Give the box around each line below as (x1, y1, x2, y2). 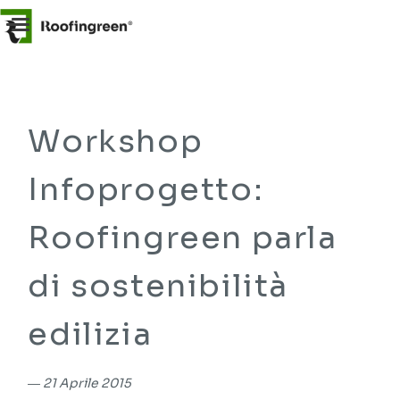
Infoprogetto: (28, 170, 264, 210)
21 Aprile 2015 (43, 375, 132, 392)
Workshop (28, 121, 204, 162)
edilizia (28, 314, 153, 354)
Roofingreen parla (28, 218, 337, 258)
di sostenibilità (28, 266, 288, 306)
